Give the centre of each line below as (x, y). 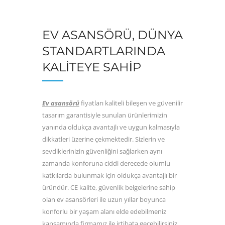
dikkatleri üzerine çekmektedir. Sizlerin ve (103, 139)
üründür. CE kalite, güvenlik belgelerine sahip (109, 187)
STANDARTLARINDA (104, 51)
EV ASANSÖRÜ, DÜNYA (113, 35)
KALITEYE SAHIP (92, 67)
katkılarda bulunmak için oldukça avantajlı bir (109, 175)
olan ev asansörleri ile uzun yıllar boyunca (104, 199)
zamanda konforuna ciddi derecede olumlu (106, 163)
